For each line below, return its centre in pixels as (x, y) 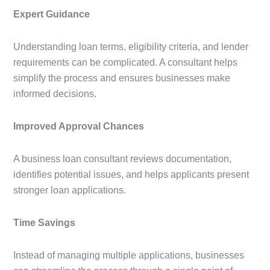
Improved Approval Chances (79, 126)
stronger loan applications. (70, 190)
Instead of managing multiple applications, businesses (129, 255)
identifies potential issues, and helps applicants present (131, 174)
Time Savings (44, 222)
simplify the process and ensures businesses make (122, 78)
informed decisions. (55, 93)
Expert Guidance (52, 14)
